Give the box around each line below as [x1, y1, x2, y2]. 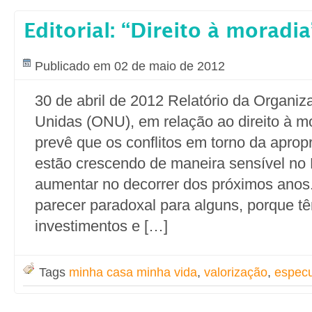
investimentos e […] [35, 217, 168, 235]
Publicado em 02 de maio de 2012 [35, 59, 225, 73]
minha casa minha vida [69, 265, 197, 279]
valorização [204, 265, 267, 279]
